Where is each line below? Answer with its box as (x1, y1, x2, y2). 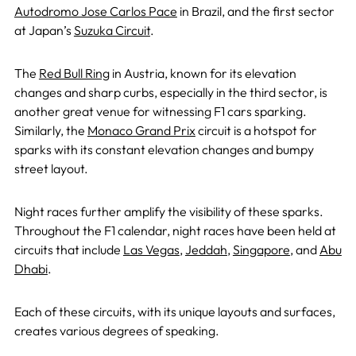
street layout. (14, 161, 88, 177)
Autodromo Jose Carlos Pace (14, 3, 177, 20)
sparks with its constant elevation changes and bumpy (14, 141, 314, 158)
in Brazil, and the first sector (176, 3, 335, 20)
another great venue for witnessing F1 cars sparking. (14, 103, 307, 120)
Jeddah (184, 242, 227, 258)
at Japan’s (14, 22, 74, 39)
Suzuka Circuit (73, 22, 150, 39)
